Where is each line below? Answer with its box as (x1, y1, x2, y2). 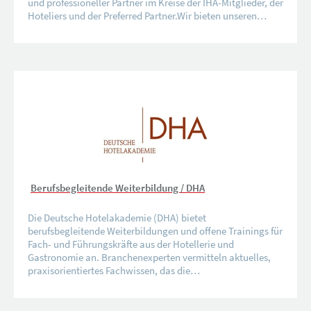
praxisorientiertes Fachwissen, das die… (28, 263, 200, 277)
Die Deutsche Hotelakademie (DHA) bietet (28, 210, 206, 224)
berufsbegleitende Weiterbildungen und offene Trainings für (28, 224, 283, 237)
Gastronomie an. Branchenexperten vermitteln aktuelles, (28, 250, 271, 264)
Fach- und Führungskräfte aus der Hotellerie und (28, 237, 234, 251)
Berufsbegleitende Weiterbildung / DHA (31, 180, 205, 194)
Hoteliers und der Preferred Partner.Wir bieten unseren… (28, 8, 267, 22)
